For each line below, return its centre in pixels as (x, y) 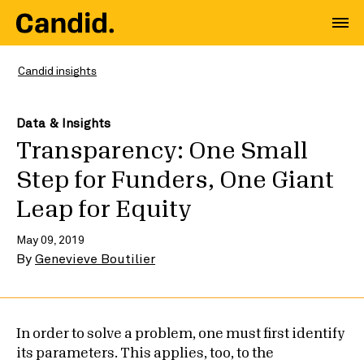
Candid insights (57, 70)
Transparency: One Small (162, 151)
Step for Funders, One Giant (175, 180)
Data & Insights (63, 123)
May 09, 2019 (50, 239)
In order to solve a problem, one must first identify (180, 334)
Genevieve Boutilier (95, 258)
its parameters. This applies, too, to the (145, 353)
